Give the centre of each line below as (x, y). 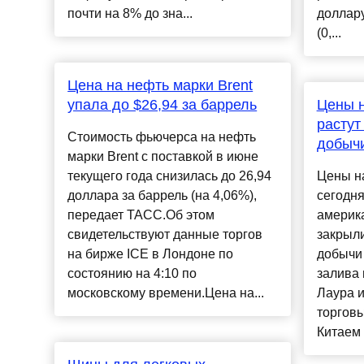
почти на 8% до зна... (130, 14)
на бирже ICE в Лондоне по (151, 254)
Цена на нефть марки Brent (160, 86)
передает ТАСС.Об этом (141, 215)
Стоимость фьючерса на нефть (162, 137)
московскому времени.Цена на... (166, 293)
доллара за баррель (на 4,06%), (162, 196)
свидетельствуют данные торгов (165, 235)
